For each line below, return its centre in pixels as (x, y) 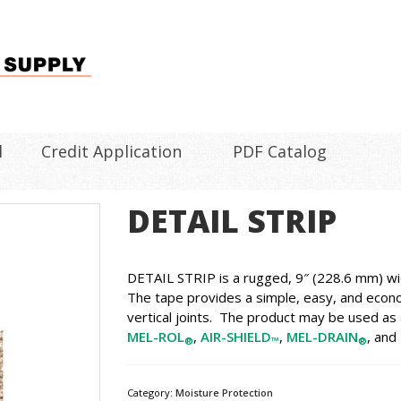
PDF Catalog (279, 151)
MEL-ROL (155, 337)
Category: (151, 392)
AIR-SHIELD (235, 337)
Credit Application (111, 151)
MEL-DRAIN (322, 337)
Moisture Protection (224, 392)
